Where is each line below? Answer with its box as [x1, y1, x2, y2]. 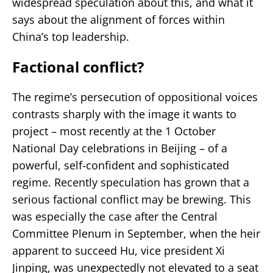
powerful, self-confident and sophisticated [12, 157, 229, 172]
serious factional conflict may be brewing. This [12, 191, 251, 207]
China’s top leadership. [12, 29, 129, 44]
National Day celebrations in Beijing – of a [12, 140, 227, 155]
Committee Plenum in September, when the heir [12, 225, 260, 241]
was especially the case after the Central [12, 208, 218, 224]
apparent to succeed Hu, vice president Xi [12, 243, 225, 258]
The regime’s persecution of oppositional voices [12, 89, 258, 104]
